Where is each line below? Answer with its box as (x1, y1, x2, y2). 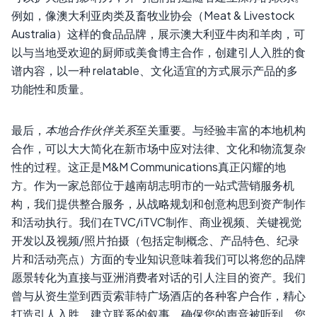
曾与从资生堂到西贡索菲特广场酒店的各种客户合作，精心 (11, 288, 306, 304)
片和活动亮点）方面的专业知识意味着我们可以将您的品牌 (11, 251, 306, 267)
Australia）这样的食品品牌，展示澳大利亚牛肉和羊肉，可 (11, 26, 305, 42)
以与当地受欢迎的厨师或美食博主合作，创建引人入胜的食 (11, 45, 306, 60)
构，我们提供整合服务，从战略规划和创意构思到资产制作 (11, 196, 306, 212)
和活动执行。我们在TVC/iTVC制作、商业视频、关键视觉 (11, 214, 301, 230)
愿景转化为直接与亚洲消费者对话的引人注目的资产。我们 (11, 270, 306, 285)
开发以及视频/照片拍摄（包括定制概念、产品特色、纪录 (11, 233, 299, 248)
